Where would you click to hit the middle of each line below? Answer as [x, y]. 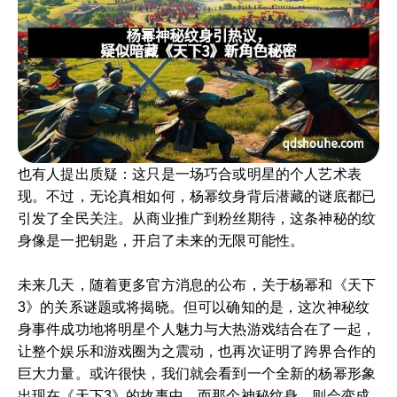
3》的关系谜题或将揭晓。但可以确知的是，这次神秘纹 [194, 307]
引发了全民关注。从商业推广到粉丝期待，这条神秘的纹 [197, 218]
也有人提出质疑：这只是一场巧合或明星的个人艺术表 [190, 174]
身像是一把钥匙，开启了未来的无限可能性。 [161, 240]
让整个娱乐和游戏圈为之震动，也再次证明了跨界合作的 [197, 351]
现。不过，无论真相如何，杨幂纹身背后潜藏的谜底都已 [197, 196]
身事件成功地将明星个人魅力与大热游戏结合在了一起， [197, 329]
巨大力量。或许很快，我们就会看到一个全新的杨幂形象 [197, 373]
